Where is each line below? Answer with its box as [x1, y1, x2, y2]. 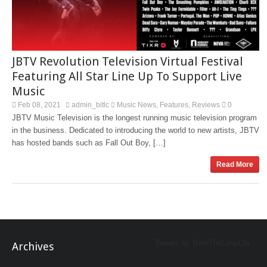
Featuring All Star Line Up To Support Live [12, 69, 242, 83]
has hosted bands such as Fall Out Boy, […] [12, 138, 166, 147]
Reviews [192, 100, 220, 109]
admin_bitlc [72, 100, 109, 109]
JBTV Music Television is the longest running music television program [12, 113, 257, 122]
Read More [216, 160, 253, 169]
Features [160, 100, 188, 109]
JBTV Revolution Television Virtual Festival [12, 54, 243, 69]
